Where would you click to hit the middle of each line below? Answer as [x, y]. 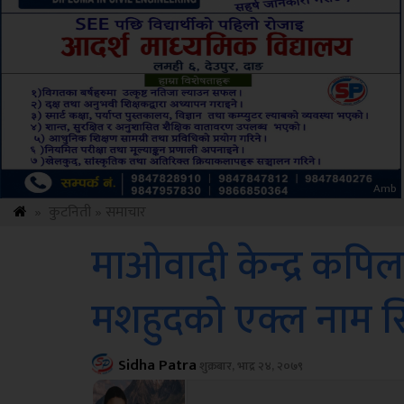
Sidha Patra [157, 365]
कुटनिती [70, 212]
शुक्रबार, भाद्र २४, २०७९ [249, 366]
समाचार [126, 212]
